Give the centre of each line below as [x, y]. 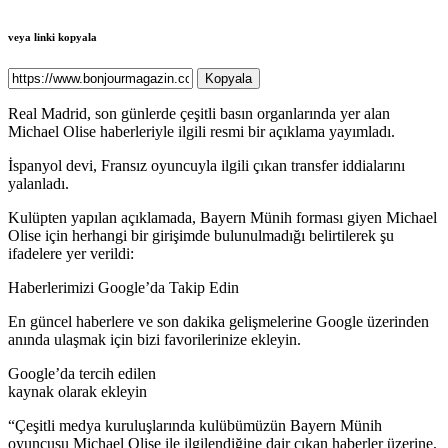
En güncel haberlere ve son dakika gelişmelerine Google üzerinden [218, 322]
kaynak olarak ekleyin [77, 392]
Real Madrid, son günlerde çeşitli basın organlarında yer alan [199, 114]
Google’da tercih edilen [82, 374]
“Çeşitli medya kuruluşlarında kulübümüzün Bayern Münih [195, 426]
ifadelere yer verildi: [71, 254]
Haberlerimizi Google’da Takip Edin [123, 288]
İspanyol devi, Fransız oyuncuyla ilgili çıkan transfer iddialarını [206, 166]
